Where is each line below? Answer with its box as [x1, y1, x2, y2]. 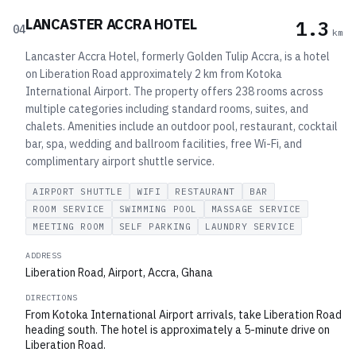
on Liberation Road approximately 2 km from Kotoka [25, 67, 282, 81]
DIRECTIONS [25, 292, 77, 303]
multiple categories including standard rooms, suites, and [25, 102, 308, 116]
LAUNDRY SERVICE [205, 221, 296, 232]
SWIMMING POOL [118, 203, 197, 215]
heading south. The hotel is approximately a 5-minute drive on [25, 323, 330, 337]
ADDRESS [25, 250, 62, 261]
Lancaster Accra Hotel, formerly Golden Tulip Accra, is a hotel [25, 49, 330, 64]
